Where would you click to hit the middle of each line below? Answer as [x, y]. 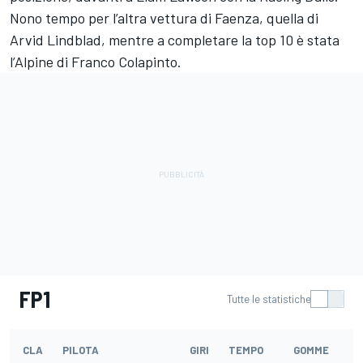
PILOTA [81, 350]
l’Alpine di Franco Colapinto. [96, 62]
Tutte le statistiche [269, 299]
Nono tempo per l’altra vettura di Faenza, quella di [164, 18]
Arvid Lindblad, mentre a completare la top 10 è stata [175, 40]
